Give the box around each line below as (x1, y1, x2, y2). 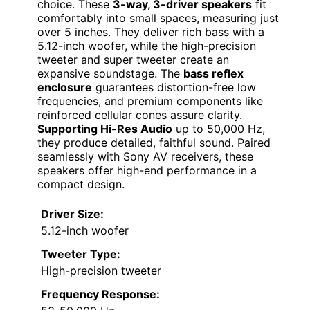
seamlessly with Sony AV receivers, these (37, 149, 253, 163)
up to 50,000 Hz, (172, 121, 265, 136)
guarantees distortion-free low (92, 80, 256, 94)
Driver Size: (41, 206, 104, 221)
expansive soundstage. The (37, 66, 183, 80)
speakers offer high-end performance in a (37, 163, 257, 177)
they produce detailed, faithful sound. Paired (37, 135, 271, 149)
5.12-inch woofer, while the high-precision (37, 38, 256, 53)
